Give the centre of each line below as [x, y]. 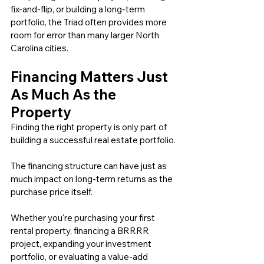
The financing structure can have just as [90, 166]
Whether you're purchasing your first [84, 218]
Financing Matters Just [91, 77]
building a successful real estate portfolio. [93, 140]
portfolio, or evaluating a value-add [80, 257]
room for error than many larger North [86, 35]
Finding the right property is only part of [90, 127]
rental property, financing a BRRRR [81, 231]
